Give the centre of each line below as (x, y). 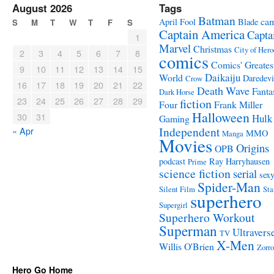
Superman (188, 231)
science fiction (195, 173)
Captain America (202, 34)
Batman (217, 20)
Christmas (213, 49)
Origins (253, 148)
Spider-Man (229, 187)
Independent (189, 131)
